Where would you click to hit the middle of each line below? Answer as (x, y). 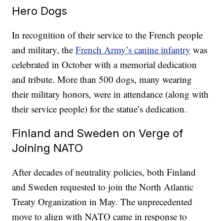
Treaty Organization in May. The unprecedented (102, 202)
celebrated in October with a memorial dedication (105, 65)
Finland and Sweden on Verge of (98, 133)
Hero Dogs (40, 11)
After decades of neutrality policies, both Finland (104, 172)
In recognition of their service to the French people (108, 35)
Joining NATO (48, 148)
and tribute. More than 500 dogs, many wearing (102, 79)
